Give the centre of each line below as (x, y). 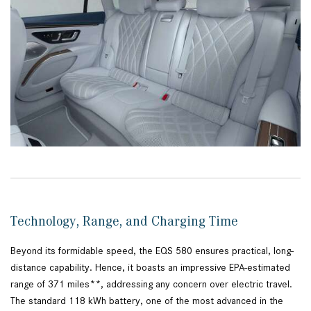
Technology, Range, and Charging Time (126, 221)
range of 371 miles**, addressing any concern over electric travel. (151, 284)
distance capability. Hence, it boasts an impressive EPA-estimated (150, 268)
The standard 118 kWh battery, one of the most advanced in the (147, 301)
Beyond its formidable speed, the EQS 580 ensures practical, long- (152, 251)
